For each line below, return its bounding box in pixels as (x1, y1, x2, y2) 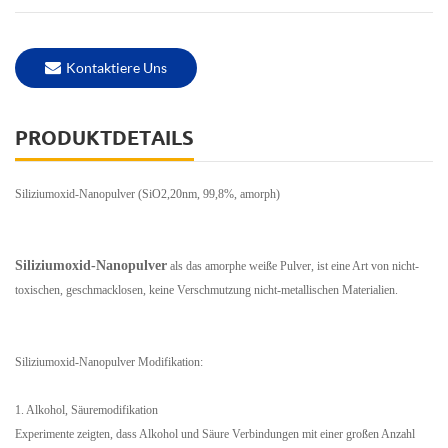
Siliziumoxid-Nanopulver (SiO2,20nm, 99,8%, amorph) (15, 186, 280, 201)
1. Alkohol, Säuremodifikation (15, 402, 158, 417)
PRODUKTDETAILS (15, 125, 194, 149)
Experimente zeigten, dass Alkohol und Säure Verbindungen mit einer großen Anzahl (15, 426, 415, 441)
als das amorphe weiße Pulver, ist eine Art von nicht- (167, 258, 419, 273)
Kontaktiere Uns (66, 58, 167, 76)
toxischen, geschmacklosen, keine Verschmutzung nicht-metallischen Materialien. (15, 282, 398, 297)
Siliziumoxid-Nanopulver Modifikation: (15, 354, 203, 369)
